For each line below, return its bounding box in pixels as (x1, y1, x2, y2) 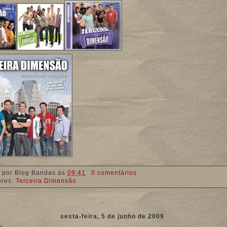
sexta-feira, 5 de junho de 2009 (60, 212, 164, 220)
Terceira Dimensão (16, 177, 77, 184)
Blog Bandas (15, 169, 56, 176)
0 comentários (91, 169, 137, 176)
